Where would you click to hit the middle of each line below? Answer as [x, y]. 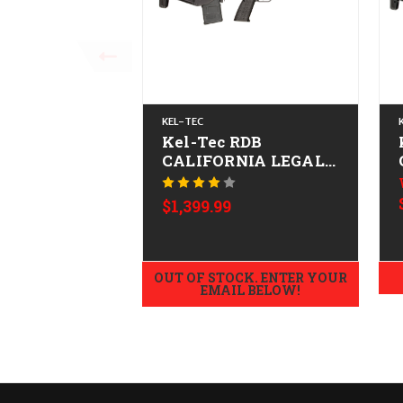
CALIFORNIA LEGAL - [248, 161]
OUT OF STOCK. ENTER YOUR [251, 278]
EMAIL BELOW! [251, 291]
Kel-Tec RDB [212, 142]
